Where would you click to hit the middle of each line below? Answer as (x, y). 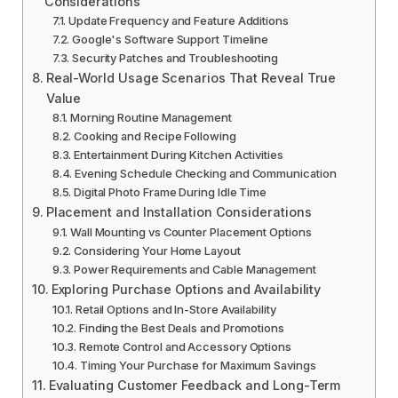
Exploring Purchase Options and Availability (186, 289)
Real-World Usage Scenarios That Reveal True (191, 77)
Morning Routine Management (151, 117)
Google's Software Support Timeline (170, 39)
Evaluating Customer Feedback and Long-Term (195, 385)
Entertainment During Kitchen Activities (178, 154)
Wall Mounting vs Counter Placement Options (191, 231)
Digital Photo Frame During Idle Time (170, 191)
